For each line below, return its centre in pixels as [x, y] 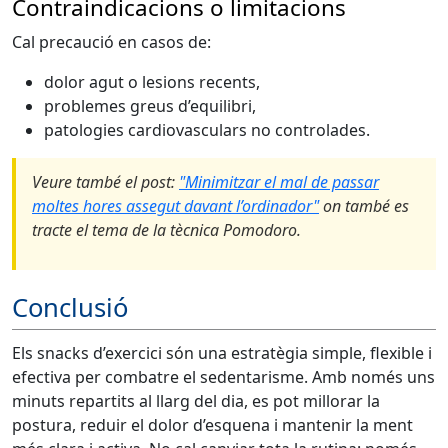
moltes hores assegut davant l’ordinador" [175, 206]
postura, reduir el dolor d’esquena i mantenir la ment [212, 425]
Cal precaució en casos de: [111, 42]
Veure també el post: [105, 182]
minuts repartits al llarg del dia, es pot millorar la [196, 401]
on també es [364, 206]
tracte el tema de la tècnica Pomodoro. [166, 230]
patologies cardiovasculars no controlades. [207, 130]
